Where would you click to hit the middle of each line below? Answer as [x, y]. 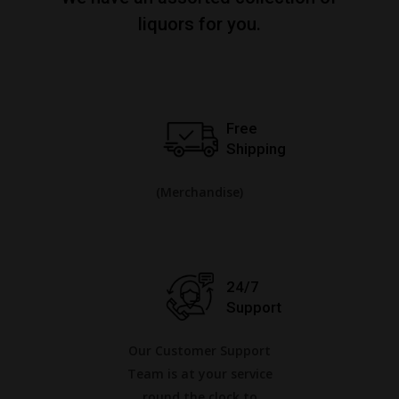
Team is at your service [199, 374]
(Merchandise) [199, 192]
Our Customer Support [199, 350]
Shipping [256, 149]
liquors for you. [199, 24]
